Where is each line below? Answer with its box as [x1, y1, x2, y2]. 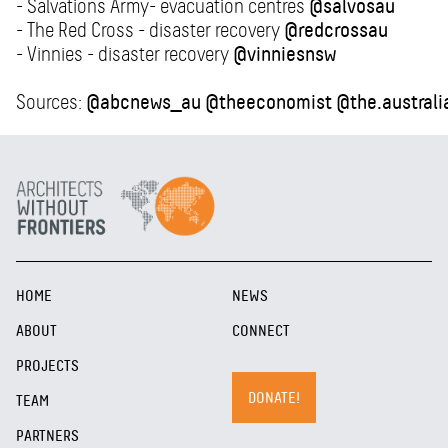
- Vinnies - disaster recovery [16, 42, 233, 67]
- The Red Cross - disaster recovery [16, 18, 284, 43]
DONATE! [248, 388, 300, 408]
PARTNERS [16, 426, 79, 446]
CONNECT [232, 321, 290, 341]
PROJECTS [16, 356, 79, 376]
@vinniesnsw [233, 42, 336, 67]
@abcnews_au [86, 90, 201, 115]
